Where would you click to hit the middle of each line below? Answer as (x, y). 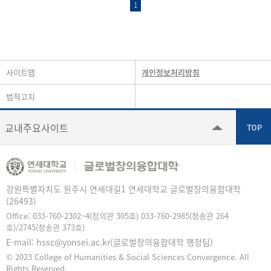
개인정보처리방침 (171, 72)
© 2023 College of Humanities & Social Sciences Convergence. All (128, 256)
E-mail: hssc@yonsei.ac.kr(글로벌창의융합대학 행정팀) (109, 242)
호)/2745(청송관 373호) (45, 227)
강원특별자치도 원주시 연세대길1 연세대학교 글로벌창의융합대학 (123, 188)
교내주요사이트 (37, 127)
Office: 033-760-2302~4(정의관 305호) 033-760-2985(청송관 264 (117, 215)
